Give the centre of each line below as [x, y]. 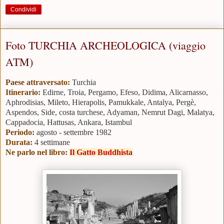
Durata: [20, 142]
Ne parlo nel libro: [36, 152]
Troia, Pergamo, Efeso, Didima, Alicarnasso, [138, 92]
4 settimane [52, 142]
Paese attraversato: [38, 82]
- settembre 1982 [84, 132]
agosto [47, 132]
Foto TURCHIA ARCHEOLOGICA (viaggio [105, 45]
